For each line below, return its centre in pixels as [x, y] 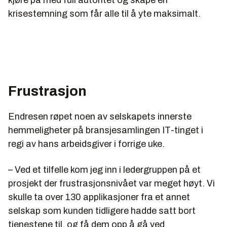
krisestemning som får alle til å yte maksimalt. [104, 14]
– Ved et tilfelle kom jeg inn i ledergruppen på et [104, 170]
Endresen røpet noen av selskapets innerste [100, 117]
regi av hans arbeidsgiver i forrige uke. [86, 144]
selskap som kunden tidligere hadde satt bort [102, 211]
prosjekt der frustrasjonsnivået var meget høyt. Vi [111, 184]
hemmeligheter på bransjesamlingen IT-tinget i [106, 130]
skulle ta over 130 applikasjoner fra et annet [99, 197]
